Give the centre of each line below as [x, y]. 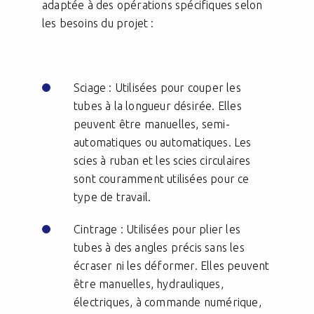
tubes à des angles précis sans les [159, 248]
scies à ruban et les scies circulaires [162, 161]
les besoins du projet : [100, 23]
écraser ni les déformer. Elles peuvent [172, 266]
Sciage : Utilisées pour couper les [157, 88]
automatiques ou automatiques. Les [163, 143]
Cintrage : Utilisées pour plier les [157, 230]
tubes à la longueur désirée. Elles [158, 106]
